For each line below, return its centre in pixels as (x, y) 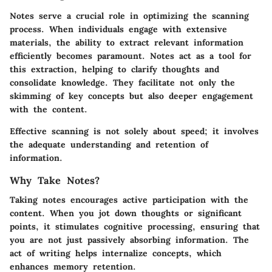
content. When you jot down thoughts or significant (126, 213)
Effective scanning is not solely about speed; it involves (134, 131)
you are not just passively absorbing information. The (129, 240)
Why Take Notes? (55, 180)
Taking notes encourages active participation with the (129, 200)
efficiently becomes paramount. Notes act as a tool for (131, 56)
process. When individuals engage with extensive (118, 29)
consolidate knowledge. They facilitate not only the (122, 82)
